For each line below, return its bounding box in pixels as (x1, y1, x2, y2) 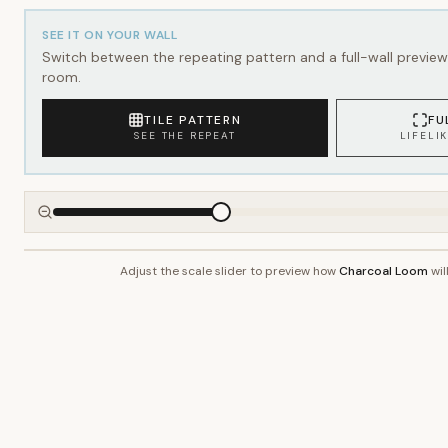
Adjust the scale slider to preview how (119, 263, 339, 279)
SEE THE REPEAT (134, 129, 236, 142)
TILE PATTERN (144, 112, 242, 128)
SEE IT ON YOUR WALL (42, 27, 178, 43)
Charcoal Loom (338, 263, 428, 279)
